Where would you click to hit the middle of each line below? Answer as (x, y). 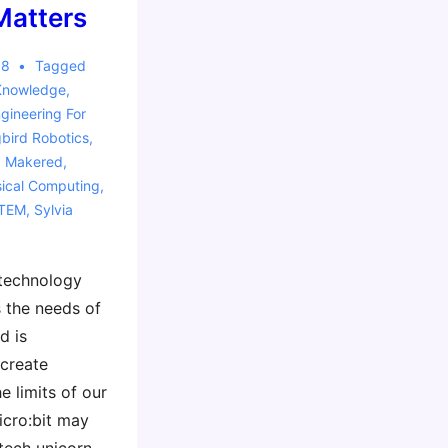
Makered (33, 161)
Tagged (61, 65)
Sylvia (53, 209)
